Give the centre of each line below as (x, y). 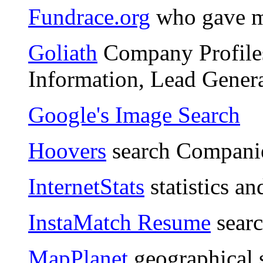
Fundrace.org (89, 17)
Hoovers (67, 151)
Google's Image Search (134, 115)
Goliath (63, 53)
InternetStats (86, 187)
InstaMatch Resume (119, 222)
